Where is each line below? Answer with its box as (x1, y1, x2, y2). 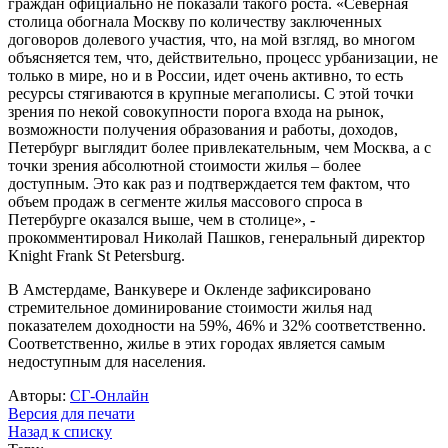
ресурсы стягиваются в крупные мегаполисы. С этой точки (8, 85, 414, 103)
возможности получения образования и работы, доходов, (8, 121, 398, 139)
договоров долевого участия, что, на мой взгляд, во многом (8, 31, 415, 49)
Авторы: (8, 387, 70, 405)
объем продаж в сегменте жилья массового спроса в (8, 193, 363, 211)
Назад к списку (8, 423, 112, 441)
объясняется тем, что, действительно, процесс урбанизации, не (8, 49, 438, 67)
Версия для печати (8, 405, 135, 423)
